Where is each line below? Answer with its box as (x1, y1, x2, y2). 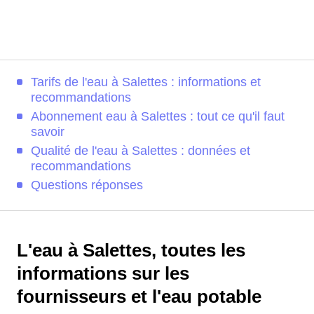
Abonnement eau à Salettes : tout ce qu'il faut (31, 109, 285, 123)
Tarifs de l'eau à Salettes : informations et (31, 75, 261, 89)
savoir (31, 125, 64, 139)
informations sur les (17, 264, 189, 283)
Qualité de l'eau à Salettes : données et (31, 144, 250, 158)
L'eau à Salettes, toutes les (17, 240, 245, 260)
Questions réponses (31, 178, 143, 192)
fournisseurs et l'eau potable (17, 287, 261, 306)
